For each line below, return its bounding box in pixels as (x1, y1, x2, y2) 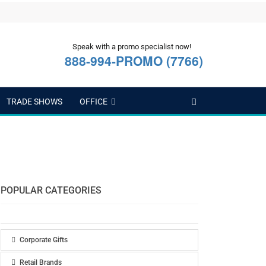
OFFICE (80, 97, 107, 106)
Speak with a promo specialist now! (72, 42, 191, 51)
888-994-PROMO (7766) (65, 52, 203, 69)
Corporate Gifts (19, 236, 68, 244)
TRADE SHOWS (7, 97, 62, 106)
